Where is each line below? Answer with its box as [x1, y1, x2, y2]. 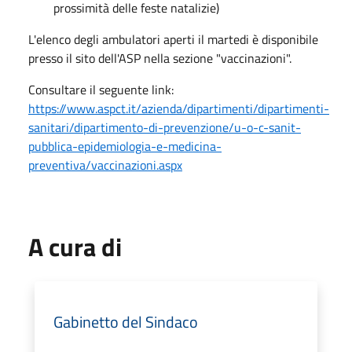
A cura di [28, 227, 122, 266]
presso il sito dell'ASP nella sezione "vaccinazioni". [28, 48, 291, 68]
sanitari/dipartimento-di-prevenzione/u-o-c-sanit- [28, 117, 301, 137]
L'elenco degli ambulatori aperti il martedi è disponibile [28, 29, 318, 49]
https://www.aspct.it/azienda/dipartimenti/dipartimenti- [28, 98, 329, 118]
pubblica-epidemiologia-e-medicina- [28, 136, 222, 156]
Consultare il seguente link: [28, 79, 174, 99]
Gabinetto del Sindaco [53, 309, 198, 334]
